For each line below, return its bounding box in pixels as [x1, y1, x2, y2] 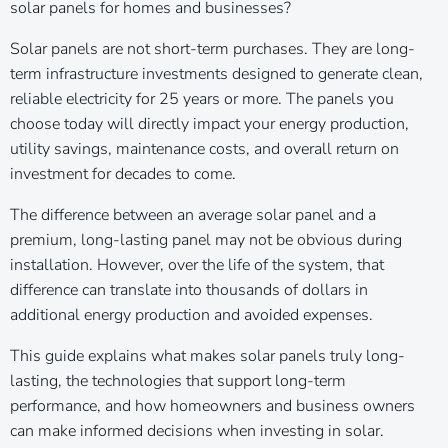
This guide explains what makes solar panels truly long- [10, 344, 405, 367]
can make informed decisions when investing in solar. [10, 419, 384, 442]
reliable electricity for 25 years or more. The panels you [10, 87, 394, 110]
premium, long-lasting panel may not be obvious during [10, 228, 402, 251]
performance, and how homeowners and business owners [10, 394, 415, 417]
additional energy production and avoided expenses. [10, 303, 373, 326]
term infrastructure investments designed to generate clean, [10, 62, 423, 85]
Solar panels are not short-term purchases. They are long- [10, 37, 415, 60]
